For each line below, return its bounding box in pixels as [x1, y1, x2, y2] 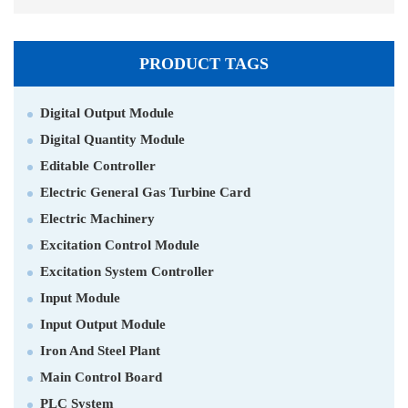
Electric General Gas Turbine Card [40, 185, 250, 199]
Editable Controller [40, 158, 156, 173]
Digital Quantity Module [40, 132, 185, 147]
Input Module [40, 291, 120, 305]
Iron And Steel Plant [40, 343, 160, 358]
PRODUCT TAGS [139, 55, 269, 73]
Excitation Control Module [40, 238, 199, 252]
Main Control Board [40, 370, 162, 384]
